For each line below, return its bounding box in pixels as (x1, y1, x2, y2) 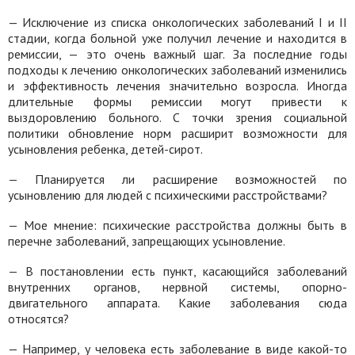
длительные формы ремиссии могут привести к (8, 94, 347, 109)
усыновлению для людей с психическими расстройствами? (8, 187, 327, 203)
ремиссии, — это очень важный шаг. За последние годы (8, 46, 347, 62)
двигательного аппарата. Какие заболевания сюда (8, 295, 347, 311)
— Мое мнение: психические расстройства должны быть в (8, 217, 347, 233)
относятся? (8, 311, 69, 326)
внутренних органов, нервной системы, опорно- (8, 279, 347, 295)
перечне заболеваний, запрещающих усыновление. (8, 233, 285, 249)
